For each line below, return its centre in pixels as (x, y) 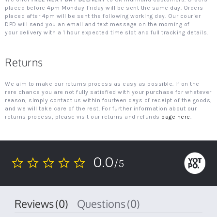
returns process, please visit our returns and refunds (83, 117)
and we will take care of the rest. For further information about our (101, 108)
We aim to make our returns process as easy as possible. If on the (102, 84)
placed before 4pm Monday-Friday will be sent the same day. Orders (104, 8)
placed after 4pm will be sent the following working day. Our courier (103, 16)
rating (19, 183)
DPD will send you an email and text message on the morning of (97, 24)
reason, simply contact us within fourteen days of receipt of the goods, (108, 100)
